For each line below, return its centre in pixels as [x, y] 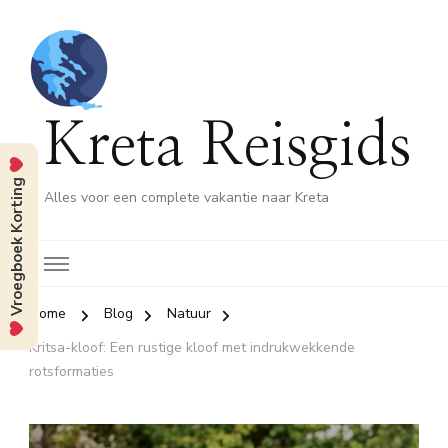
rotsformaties [71, 371]
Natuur [189, 313]
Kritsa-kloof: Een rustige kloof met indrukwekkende [192, 347]
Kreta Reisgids [228, 147]
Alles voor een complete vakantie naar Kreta [186, 197]
